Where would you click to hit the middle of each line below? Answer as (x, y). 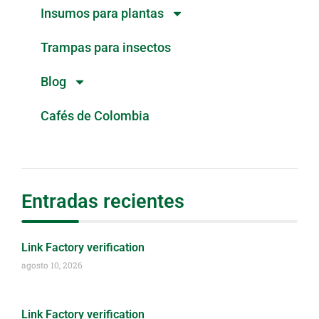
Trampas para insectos (105, 47)
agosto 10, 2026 (52, 265)
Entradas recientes (103, 202)
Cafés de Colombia (95, 115)
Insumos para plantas (102, 13)
